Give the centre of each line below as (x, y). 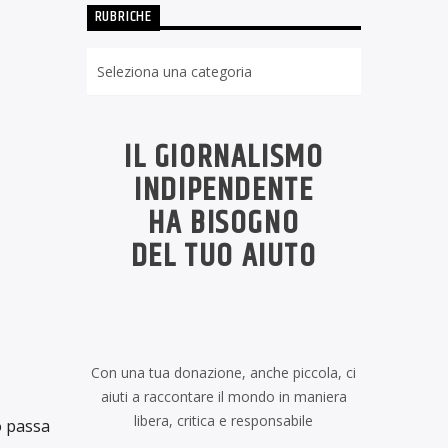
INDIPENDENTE (224, 191)
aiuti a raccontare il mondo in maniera (223, 397)
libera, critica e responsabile (224, 421)
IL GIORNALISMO (224, 158)
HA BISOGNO (224, 224)
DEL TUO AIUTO (223, 257)
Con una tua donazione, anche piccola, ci (224, 373)
